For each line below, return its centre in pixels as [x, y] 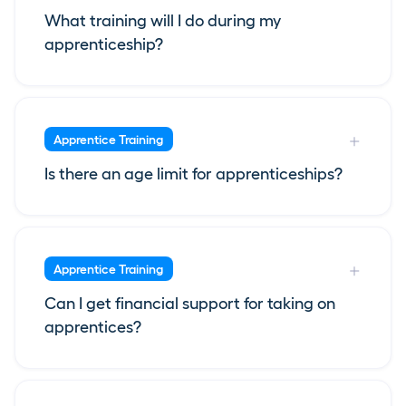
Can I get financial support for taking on [190, 304]
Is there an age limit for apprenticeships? [193, 174]
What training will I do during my [163, 21]
